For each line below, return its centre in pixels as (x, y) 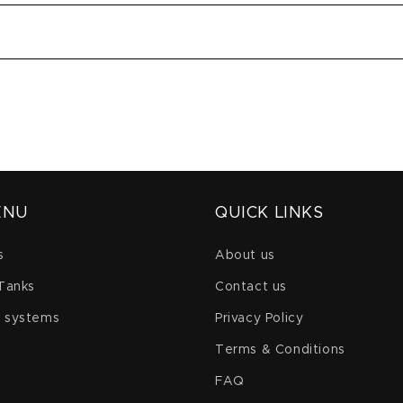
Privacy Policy (260, 318)
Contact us (251, 287)
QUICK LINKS (269, 213)
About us (245, 255)
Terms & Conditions (280, 350)
